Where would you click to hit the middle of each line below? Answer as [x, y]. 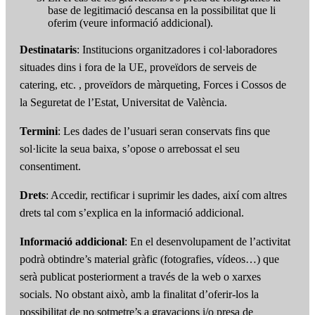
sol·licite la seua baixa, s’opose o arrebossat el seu [130, 149]
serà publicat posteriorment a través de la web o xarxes [140, 277]
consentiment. [50, 167]
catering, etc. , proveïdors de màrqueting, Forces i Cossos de [153, 85]
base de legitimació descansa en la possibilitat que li [162, 11]
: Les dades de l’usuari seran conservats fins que [164, 131]
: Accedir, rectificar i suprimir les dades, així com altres [166, 195]
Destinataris [48, 50]
